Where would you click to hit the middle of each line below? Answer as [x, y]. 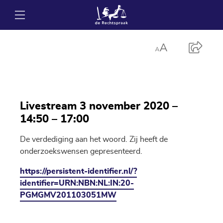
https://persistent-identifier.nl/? [78, 171]
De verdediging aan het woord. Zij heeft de [94, 139]
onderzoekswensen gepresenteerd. [81, 151]
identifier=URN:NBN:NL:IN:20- [77, 183]
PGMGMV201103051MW [68, 195]
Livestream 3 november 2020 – [99, 106]
